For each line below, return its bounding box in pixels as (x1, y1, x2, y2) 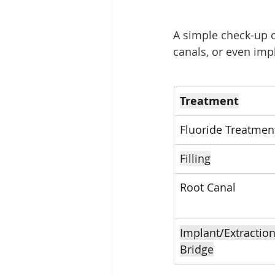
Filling (180, 151, 211, 166)
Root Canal (180, 180, 236, 195)
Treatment (180, 93, 239, 109)
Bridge (180, 242, 214, 257)
